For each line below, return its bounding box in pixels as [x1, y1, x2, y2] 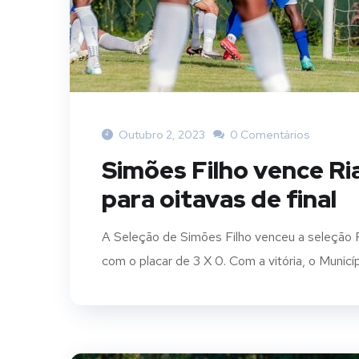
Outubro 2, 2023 [119, 127, 205, 142]
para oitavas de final [102, 183, 337, 215]
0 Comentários [228, 127, 310, 142]
